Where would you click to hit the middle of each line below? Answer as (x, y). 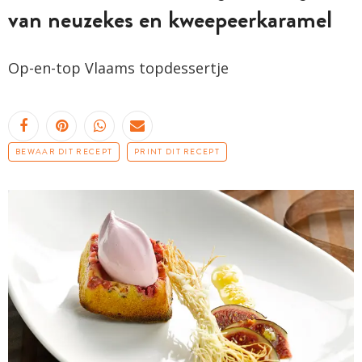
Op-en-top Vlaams (74, 67)
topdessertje (184, 67)
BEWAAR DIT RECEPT (64, 152)
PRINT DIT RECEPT (177, 152)
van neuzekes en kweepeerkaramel (170, 19)
